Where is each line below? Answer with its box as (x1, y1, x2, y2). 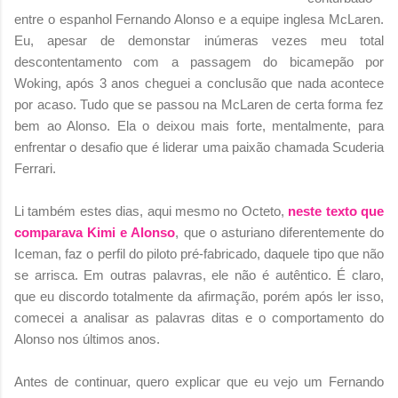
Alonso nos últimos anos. (14, 330, 160, 346)
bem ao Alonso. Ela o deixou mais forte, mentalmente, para (14, 117, 384, 133)
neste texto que (288, 203, 385, 219)
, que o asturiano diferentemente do (175, 224, 384, 240)
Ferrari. (14, 160, 56, 176)
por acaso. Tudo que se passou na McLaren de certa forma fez (14, 96, 384, 112)
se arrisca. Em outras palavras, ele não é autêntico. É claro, (14, 267, 384, 283)
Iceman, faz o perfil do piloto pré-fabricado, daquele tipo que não (14, 245, 384, 261)
